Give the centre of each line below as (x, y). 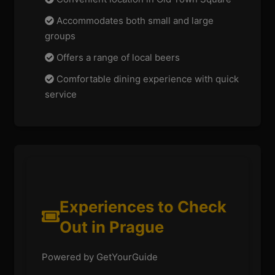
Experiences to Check (143, 206)
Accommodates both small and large (134, 21)
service (61, 95)
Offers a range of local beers (117, 58)
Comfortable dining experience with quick (147, 79)
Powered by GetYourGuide (100, 257)
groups (60, 36)
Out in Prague (111, 227)
